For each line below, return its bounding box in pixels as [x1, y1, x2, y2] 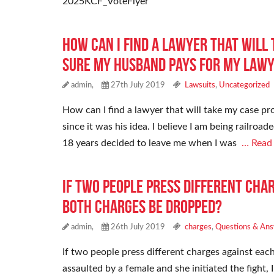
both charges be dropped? [62, 196, 222, 217]
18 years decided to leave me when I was [62, 138, 242, 149]
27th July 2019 [109, 81, 165, 90]
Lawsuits [185, 81, 215, 90]
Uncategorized [219, 81, 270, 90]
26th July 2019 [109, 223, 165, 232]
